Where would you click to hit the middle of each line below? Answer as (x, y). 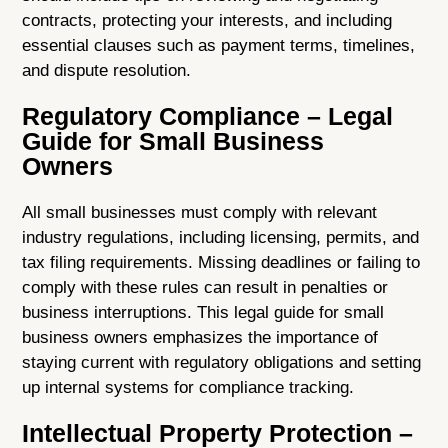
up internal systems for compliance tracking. (188, 388)
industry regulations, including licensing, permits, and (221, 238)
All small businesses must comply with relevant (200, 213)
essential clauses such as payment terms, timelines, (219, 46)
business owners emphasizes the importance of (200, 338)
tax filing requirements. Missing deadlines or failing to (221, 263)
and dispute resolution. (107, 71)
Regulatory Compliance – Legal (208, 116)
